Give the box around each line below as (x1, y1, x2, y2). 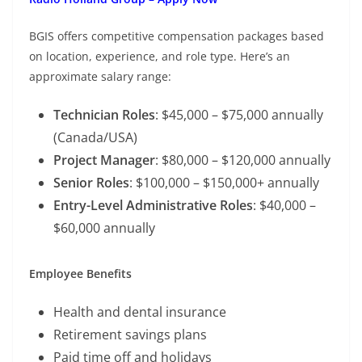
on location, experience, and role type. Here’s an (29, 48, 290, 64)
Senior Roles (53, 173, 129, 192)
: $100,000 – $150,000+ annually (129, 173, 319, 192)
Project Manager (53, 150, 155, 169)
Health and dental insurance (53, 302, 226, 321)
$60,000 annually (53, 218, 155, 237)
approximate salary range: (29, 68, 171, 84)
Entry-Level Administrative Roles (53, 196, 253, 214)
